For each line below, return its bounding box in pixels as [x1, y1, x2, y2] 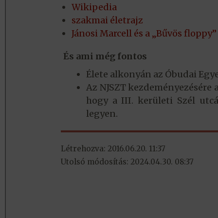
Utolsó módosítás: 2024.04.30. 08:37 [60, 157, 194, 167]
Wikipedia [71, 1, 117, 13]
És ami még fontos [63, 51, 147, 62]
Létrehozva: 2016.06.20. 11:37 [60, 144, 165, 154]
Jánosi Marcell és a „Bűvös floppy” [71, 28, 217, 39]
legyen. [86, 108, 118, 120]
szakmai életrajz [71, 15, 143, 26]
